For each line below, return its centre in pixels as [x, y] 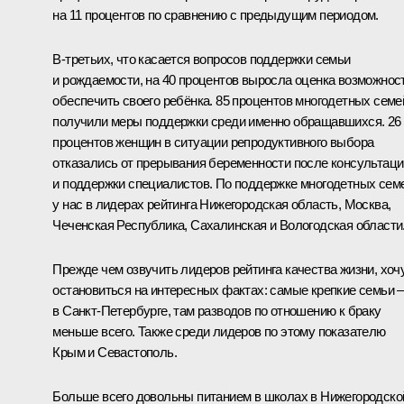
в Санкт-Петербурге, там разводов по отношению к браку [217, 310]
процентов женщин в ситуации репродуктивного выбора [213, 142]
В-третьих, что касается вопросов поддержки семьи [202, 59]
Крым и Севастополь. [115, 352]
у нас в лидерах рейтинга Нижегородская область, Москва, [222, 204]
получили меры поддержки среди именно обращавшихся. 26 [227, 121]
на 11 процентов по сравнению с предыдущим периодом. [216, 14]
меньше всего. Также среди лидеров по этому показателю [219, 331]
